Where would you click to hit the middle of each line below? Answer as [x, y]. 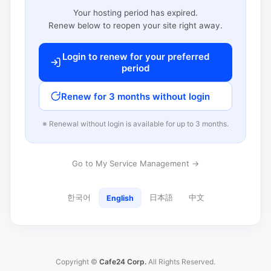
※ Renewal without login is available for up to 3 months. [135, 124]
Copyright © [77, 262]
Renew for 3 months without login [135, 96]
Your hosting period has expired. [135, 13]
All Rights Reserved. [181, 262]
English [120, 198]
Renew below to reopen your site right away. [135, 25]
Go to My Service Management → [135, 163]
